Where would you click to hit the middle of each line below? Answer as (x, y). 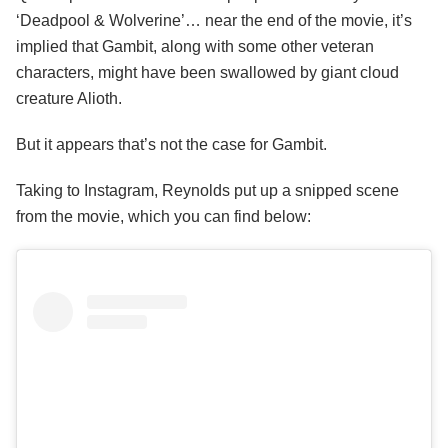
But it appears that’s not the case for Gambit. (171, 145)
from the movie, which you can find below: (163, 217)
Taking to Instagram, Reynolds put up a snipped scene (207, 191)
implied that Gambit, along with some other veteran (195, 47)
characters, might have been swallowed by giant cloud (207, 73)
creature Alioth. (69, 99)
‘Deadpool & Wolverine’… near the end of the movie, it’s (214, 21)
